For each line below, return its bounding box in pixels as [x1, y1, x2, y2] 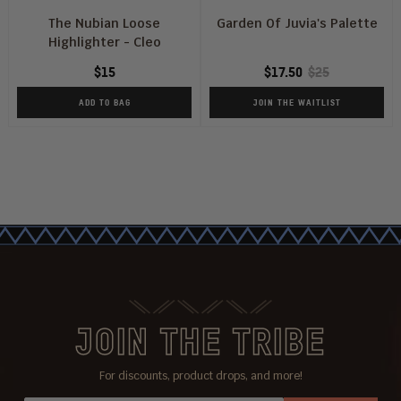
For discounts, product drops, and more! [98, 368, 303, 383]
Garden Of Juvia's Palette [216, 14, 378, 31]
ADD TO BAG [78, 96, 131, 107]
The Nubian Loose [48, 14, 160, 31]
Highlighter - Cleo [47, 33, 161, 50]
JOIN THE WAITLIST [252, 96, 341, 107]
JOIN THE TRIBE [75, 318, 326, 363]
